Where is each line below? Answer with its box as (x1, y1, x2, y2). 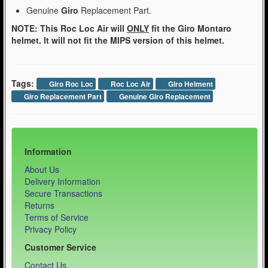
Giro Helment (166, 79, 213, 90)
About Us (24, 163, 59, 176)
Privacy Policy (24, 223, 77, 236)
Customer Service (24, 241, 96, 254)
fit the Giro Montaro (149, 22, 232, 35)
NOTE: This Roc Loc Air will (11, 22, 127, 35)
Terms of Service (24, 211, 89, 224)
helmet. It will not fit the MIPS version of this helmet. (11, 34, 224, 47)
